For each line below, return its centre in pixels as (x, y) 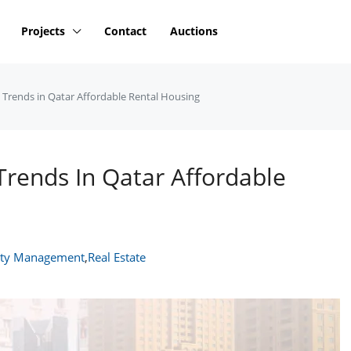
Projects (43, 31)
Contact (125, 31)
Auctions (194, 31)
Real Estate (117, 257)
